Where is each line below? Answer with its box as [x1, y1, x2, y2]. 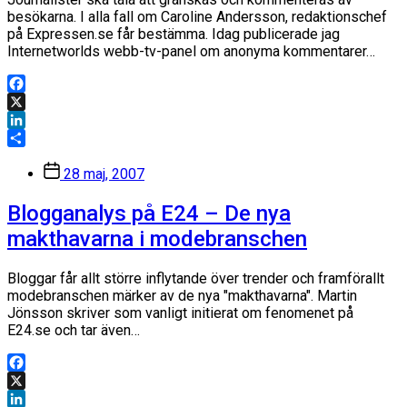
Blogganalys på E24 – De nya [7, 201, 291, 227]
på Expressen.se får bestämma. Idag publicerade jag [7, 25, 340, 44]
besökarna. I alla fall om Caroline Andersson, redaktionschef [7, 8, 387, 26]
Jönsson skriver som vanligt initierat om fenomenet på [7, 304, 353, 323]
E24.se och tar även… [7, 322, 140, 340]
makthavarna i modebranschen [7, 226, 307, 253]
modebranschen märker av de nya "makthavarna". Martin [7, 287, 357, 305]
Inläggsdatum [43, 161, 129, 179]
